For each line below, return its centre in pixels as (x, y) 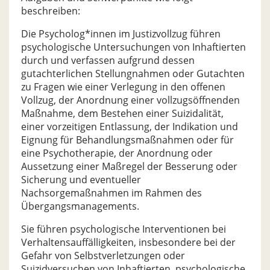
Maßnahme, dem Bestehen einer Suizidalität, (122, 113)
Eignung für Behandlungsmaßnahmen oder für (127, 140)
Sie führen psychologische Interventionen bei (124, 229)
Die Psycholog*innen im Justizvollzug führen (121, 34)
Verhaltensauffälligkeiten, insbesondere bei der (128, 242)
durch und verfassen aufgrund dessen (108, 60)
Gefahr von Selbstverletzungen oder (103, 256)
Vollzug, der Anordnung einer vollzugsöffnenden (130, 100)
